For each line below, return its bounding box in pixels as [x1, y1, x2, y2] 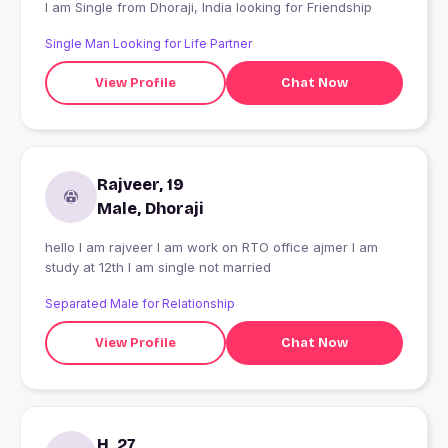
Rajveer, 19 [97, 175, 184, 195]
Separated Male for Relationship [45, 296, 235, 312]
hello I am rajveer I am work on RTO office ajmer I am [45, 239, 378, 256]
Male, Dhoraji [97, 199, 203, 219]
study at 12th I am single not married [45, 259, 271, 276]
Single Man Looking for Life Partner [45, 36, 252, 52]
